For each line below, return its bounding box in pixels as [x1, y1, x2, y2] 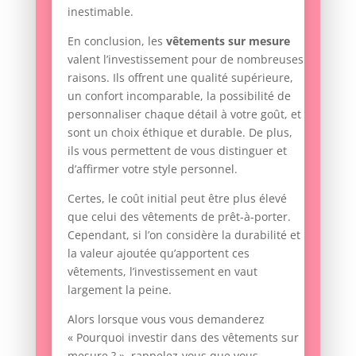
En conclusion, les [67, 33, 166, 48]
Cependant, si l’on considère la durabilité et [67, 226, 300, 242]
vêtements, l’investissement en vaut [67, 263, 257, 279]
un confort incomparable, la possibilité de [67, 87, 291, 103]
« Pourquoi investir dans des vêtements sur [67, 329, 299, 345]
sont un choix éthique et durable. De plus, [67, 124, 292, 140]
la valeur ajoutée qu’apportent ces [67, 245, 250, 261]
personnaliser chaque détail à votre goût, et [67, 106, 301, 122]
